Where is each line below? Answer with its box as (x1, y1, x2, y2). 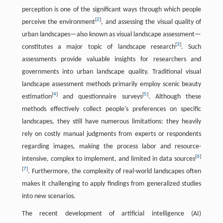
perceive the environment (21, 18, 96, 26)
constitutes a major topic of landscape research (21, 43, 175, 51)
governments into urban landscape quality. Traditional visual (21, 68, 202, 76)
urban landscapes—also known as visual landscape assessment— (21, 30, 202, 38)
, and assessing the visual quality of (101, 18, 202, 26)
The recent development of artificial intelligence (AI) (21, 210, 202, 218)
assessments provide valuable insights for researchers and (21, 55, 202, 63)
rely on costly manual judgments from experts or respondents (21, 130, 202, 138)
